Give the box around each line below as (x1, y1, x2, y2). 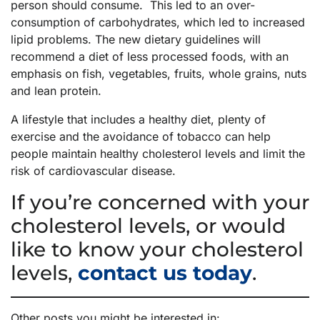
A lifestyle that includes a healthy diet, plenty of (11, 112, 266, 127)
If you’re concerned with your (11, 190, 309, 215)
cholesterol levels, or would (11, 214, 286, 239)
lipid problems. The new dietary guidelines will (11, 32, 261, 47)
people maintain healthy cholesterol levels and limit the (11, 146, 305, 161)
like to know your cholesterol (11, 237, 304, 262)
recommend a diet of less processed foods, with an (11, 49, 289, 64)
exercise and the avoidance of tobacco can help (11, 129, 271, 144)
